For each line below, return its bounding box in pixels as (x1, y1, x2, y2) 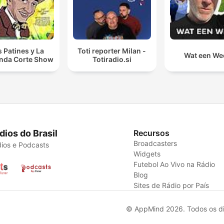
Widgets (133, 149, 161, 158)
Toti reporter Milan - (77, 46, 146, 55)
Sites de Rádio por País (133, 180, 209, 189)
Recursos (133, 127, 170, 138)
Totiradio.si (92, 55, 131, 64)
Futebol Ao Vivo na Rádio (133, 159, 215, 168)
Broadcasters (133, 138, 177, 147)
